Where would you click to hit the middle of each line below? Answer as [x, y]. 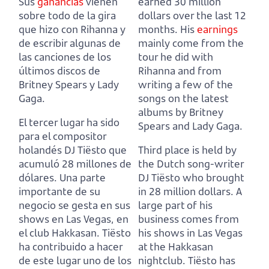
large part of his [175, 205]
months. [158, 29]
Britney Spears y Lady [69, 84]
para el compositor [62, 136]
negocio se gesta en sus [74, 205]
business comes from [189, 219]
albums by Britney [181, 112]
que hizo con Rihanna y [72, 29]
